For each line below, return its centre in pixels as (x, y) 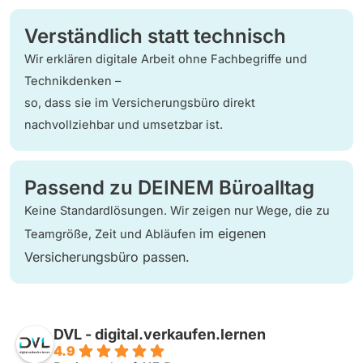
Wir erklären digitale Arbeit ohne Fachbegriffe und (166, 59)
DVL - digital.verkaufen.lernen (160, 334)
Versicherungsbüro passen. (107, 256)
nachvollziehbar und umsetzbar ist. (124, 124)
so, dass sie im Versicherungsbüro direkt (140, 102)
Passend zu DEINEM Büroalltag (169, 187)
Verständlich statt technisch (155, 36)
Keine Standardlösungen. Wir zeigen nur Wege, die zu (177, 210)
